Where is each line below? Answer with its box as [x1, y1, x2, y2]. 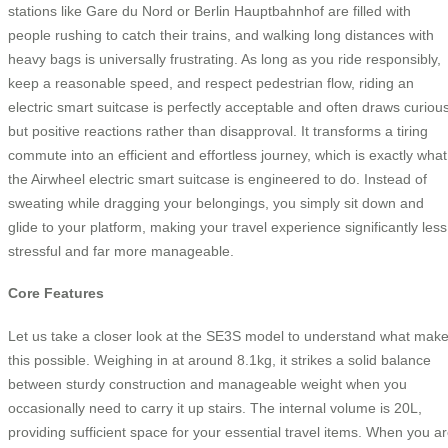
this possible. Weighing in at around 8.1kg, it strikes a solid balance [8, 351, 431, 368]
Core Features [8, 285, 104, 302]
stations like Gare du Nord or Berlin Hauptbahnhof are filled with [8, 2, 411, 19]
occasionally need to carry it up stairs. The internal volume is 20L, [8, 399, 422, 416]
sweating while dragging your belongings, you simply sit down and [8, 194, 424, 211]
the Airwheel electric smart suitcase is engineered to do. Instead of [8, 170, 427, 187]
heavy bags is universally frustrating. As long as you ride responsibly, [8, 50, 441, 67]
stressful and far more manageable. [8, 242, 234, 259]
